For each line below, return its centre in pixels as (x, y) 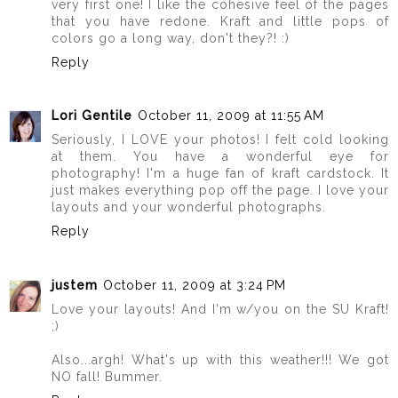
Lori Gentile (92, 116)
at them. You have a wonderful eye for (220, 157)
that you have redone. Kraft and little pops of (220, 21)
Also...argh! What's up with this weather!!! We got (220, 359)
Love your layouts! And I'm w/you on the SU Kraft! (220, 309)
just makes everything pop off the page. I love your (220, 191)
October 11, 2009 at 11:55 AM (231, 116)
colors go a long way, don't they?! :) (171, 38)
